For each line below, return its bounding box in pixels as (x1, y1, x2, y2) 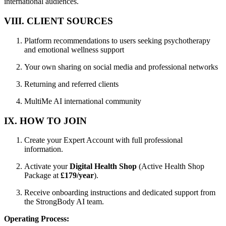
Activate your (24, 162, 70, 171)
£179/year (61, 171, 94, 180)
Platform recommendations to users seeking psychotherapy (24, 36, 210, 45)
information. (24, 145, 63, 154)
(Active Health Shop (137, 162, 204, 171)
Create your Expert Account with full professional (24, 136, 183, 145)
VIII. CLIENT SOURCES (4, 16, 113, 27)
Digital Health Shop (70, 162, 137, 171)
